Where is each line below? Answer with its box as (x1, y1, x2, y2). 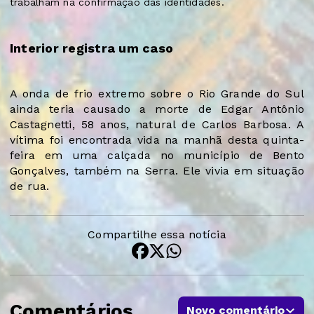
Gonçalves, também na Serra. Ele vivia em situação (10, 164, 304, 178)
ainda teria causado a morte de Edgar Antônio (10, 102, 304, 116)
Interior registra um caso (10, 41, 173, 56)
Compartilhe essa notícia (88, 228, 226, 242)
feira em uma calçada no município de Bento (10, 149, 304, 163)
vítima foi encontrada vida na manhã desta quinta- (10, 133, 304, 147)
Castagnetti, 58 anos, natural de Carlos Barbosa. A (10, 118, 304, 132)
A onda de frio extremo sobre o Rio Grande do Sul (10, 87, 304, 101)
